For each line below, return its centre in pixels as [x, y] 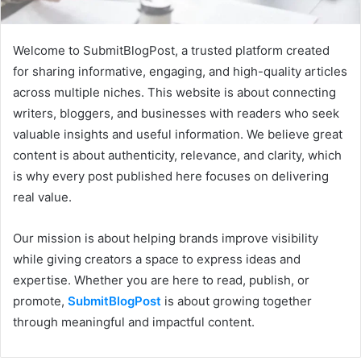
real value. [42, 197]
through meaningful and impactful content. [134, 322]
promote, [40, 301]
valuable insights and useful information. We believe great [178, 134]
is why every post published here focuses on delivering [171, 176]
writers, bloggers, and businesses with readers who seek [176, 113]
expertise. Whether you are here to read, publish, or [161, 280]
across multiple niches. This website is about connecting [174, 92]
